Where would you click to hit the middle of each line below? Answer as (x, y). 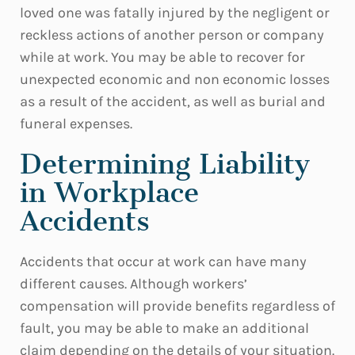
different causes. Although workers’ (134, 284)
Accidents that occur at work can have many (163, 261)
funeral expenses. (76, 124)
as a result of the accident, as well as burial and (173, 101)
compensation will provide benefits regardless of (177, 306)
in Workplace (109, 193)
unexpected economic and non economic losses (175, 79)
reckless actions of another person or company (172, 35)
